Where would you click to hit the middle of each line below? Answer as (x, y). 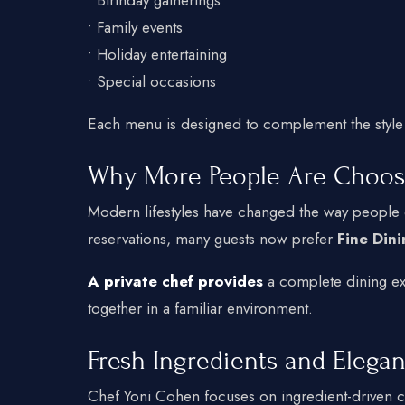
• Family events (135, 27)
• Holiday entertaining (157, 54)
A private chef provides (175, 281)
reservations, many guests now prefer (212, 238)
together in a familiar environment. (200, 308)
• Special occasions (152, 81)
